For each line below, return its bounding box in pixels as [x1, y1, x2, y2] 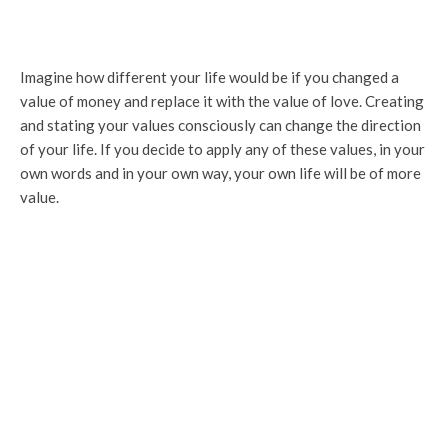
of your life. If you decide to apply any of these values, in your [20, 140, 425, 158]
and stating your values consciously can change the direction [20, 116, 421, 134]
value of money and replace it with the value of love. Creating [20, 92, 424, 110]
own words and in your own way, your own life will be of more [20, 164, 421, 182]
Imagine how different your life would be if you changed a [20, 68, 399, 86]
